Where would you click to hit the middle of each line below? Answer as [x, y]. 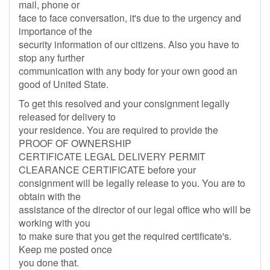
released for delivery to [67, 117]
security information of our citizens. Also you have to [129, 44]
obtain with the [50, 196]
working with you [55, 223]
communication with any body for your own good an [128, 71]
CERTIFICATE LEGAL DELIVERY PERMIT [112, 156]
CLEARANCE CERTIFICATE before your [107, 170]
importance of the [55, 31]
